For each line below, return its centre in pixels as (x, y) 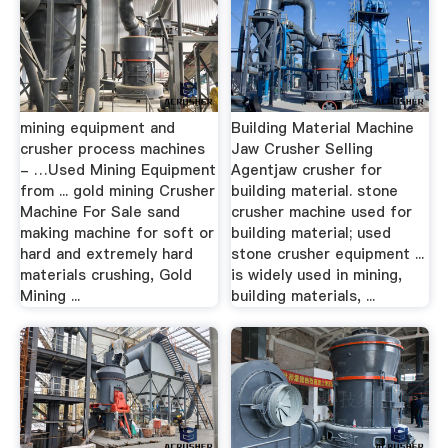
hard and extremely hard (106, 254)
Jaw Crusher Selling (302, 149)
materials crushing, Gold (105, 275)
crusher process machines (112, 149)
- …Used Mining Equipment (117, 170)
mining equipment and (97, 128)
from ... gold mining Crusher (117, 191)
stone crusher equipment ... (328, 254)
